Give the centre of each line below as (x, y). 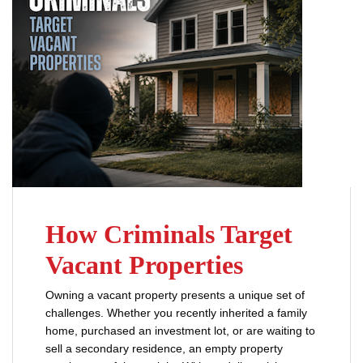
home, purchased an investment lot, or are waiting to (180, 331)
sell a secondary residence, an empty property (164, 349)
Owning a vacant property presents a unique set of (175, 295)
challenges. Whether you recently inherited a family (176, 313)
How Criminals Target (169, 235)
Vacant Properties (144, 265)
